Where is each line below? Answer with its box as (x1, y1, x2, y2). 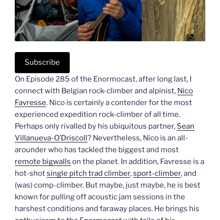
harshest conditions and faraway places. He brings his (15, 204, 199, 214)
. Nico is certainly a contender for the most (46, 98, 192, 108)
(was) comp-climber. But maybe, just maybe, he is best (15, 181, 200, 190)
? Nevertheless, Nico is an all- (87, 134, 188, 143)
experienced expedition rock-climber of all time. (15, 110, 180, 119)
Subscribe (25, 58, 60, 67)
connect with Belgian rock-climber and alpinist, (15, 86, 177, 96)
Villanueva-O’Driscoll (15, 134, 87, 143)
